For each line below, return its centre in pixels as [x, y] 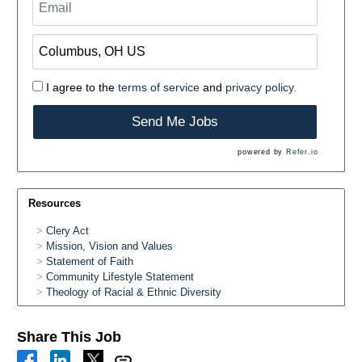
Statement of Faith [89, 261]
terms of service [158, 87]
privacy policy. [261, 87]
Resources [54, 203]
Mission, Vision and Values [109, 246]
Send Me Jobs [175, 122]
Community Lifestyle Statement [120, 276]
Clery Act [67, 230]
